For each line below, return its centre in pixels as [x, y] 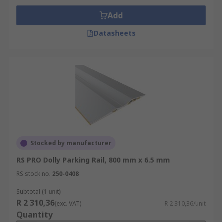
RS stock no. [33, 174]
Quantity [34, 215]
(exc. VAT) [68, 203]
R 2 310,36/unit [185, 203]
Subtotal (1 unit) [38, 192]
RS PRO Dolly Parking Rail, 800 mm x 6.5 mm [93, 160]
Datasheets [114, 33]
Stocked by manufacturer [71, 143]
